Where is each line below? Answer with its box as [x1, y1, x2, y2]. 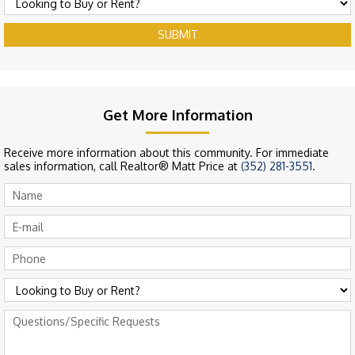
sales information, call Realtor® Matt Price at [4, 159, 241, 174]
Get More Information [102, 106, 253, 124]
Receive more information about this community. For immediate [4, 146, 329, 160]
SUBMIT [157, 28, 198, 42]
